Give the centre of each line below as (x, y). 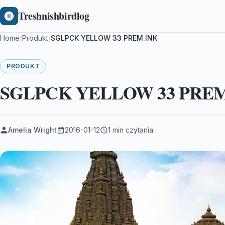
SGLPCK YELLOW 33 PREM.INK (104, 38)
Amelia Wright (32, 130)
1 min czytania (131, 130)
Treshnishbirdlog (54, 16)
